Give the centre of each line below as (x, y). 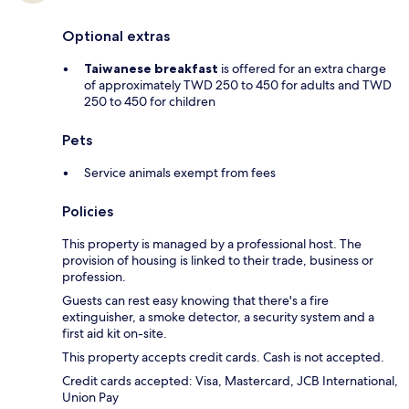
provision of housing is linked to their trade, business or (218, 261)
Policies (88, 212)
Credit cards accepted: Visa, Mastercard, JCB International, (230, 381)
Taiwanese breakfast (151, 69)
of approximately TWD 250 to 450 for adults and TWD (238, 85)
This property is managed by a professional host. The (212, 244)
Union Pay (90, 398)
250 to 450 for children (150, 102)
